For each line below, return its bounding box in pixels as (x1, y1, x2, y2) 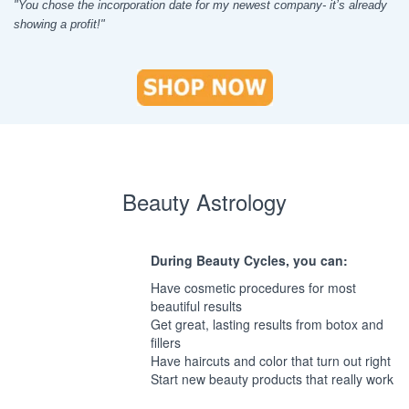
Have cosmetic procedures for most (151, 278, 356, 298)
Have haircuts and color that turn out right (151, 351, 391, 371)
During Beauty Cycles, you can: (151, 251, 348, 270)
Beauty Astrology (122, 185, 287, 218)
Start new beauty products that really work (151, 370, 393, 389)
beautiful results (151, 297, 242, 316)
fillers (151, 333, 181, 352)
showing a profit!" (14, 16, 109, 31)
